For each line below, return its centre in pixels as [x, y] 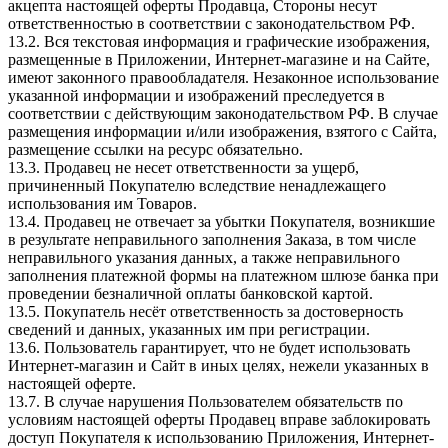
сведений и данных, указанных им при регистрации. [189, 329]
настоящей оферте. [72, 383]
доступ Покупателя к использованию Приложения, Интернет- [221, 437]
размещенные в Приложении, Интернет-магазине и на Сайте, [219, 59]
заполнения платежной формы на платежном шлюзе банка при [223, 275]
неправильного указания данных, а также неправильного [204, 257]
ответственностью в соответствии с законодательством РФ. [211, 23]
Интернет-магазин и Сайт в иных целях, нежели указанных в [218, 365]
